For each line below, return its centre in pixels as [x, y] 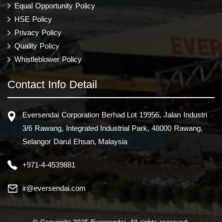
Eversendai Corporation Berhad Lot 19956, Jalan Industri [115, 114]
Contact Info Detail [52, 84]
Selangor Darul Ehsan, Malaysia [75, 141]
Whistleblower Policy [48, 59]
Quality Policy [37, 46]
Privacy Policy [38, 32]
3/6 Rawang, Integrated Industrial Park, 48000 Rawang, [112, 128]
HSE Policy [33, 19]
